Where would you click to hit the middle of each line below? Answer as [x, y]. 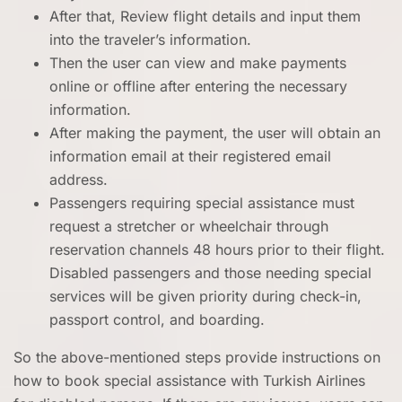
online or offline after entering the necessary [198, 86]
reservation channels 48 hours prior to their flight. [217, 249]
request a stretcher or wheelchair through [189, 226]
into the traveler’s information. [150, 39]
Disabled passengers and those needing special [210, 273]
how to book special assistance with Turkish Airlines [189, 380]
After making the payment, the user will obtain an [215, 133]
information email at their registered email [190, 156]
